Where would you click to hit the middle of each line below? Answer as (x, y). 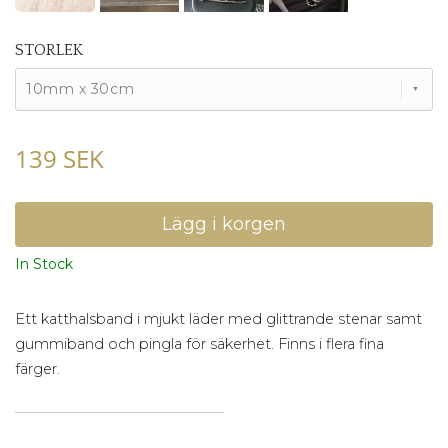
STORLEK (49, 50)
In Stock (44, 264)
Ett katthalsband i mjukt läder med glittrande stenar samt (218, 319)
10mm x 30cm (80, 89)
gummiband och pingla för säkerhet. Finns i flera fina (199, 344)
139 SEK (59, 159)
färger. (39, 369)
